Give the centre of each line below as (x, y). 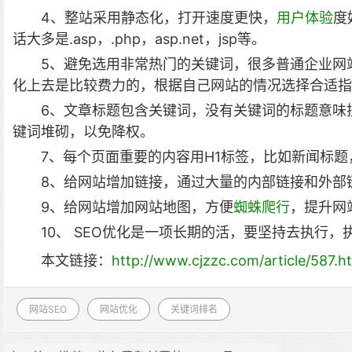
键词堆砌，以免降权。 (83, 132)
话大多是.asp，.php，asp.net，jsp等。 (139, 39)
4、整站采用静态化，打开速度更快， (159, 18)
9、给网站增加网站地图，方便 (137, 207)
